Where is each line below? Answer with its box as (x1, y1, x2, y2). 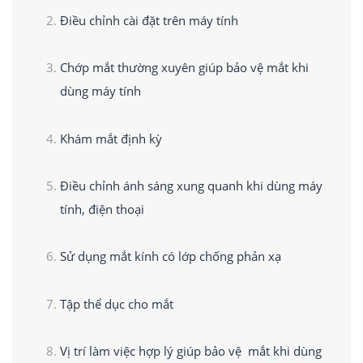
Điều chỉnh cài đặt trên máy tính (59, 12, 238, 29)
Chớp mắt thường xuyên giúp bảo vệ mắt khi (59, 59, 309, 76)
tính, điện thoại (59, 201, 144, 218)
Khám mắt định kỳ (59, 130, 165, 147)
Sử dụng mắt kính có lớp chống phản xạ (59, 248, 281, 265)
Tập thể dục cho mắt (59, 295, 177, 312)
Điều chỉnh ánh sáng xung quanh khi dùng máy (59, 177, 322, 194)
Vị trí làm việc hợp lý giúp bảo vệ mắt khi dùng (59, 343, 322, 360)
